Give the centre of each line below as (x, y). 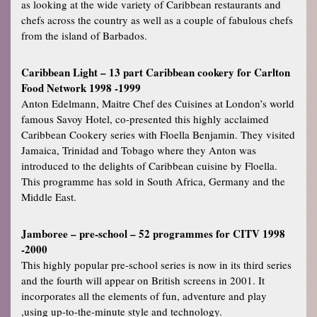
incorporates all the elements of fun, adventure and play (144, 295)
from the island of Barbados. (84, 35)
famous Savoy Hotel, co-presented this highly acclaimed (145, 119)
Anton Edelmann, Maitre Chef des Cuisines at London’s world (158, 103)
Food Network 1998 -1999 (81, 87)
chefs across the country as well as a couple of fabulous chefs (157, 19)
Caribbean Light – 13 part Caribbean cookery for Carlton (156, 72)
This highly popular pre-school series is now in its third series (156, 264)
